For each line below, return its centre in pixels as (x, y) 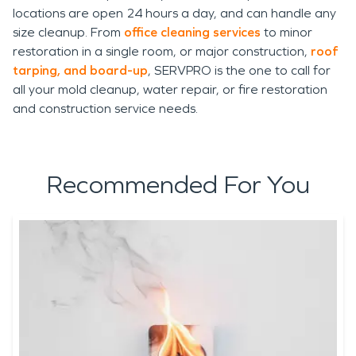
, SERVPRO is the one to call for (239, 70)
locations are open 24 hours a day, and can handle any (174, 13)
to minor (286, 32)
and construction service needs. (108, 108)
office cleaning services (191, 32)
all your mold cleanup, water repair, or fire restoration (170, 89)
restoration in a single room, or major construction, (162, 51)
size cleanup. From (67, 32)
